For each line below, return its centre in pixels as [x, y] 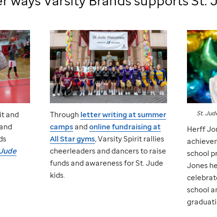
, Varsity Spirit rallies [130, 138]
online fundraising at [125, 126]
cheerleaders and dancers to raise [108, 150]
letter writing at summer [124, 114]
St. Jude [150, 163]
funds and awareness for [93, 163]
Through [65, 114]
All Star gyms [73, 138]
